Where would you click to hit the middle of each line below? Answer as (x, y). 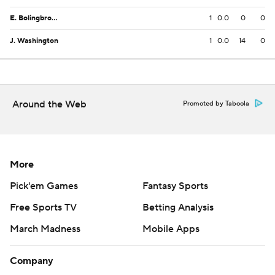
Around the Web (49, 104)
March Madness (45, 229)
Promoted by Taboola (216, 104)
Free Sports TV (43, 207)
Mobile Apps (171, 229)
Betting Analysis (178, 207)
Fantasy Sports (175, 186)
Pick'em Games (44, 186)
